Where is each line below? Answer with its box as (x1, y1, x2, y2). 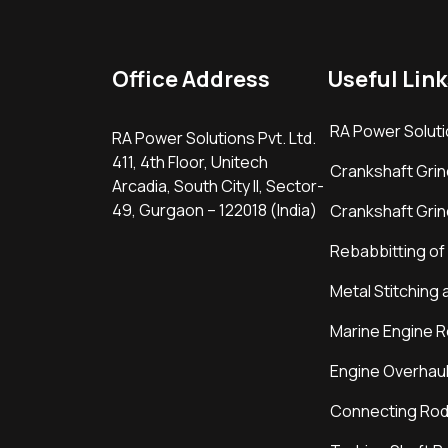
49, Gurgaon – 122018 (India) (112, 199, 317, 221)
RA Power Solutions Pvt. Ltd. (112, 127, 316, 149)
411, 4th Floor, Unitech (112, 151, 268, 173)
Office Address (112, 64, 270, 94)
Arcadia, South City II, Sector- (112, 175, 324, 197)
